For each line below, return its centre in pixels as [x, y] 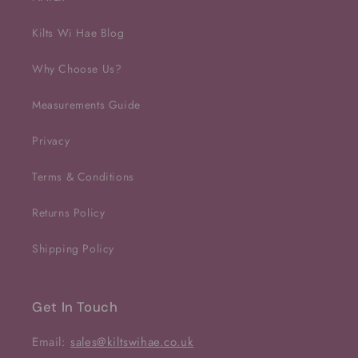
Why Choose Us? [77, 69]
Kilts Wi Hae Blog [78, 33]
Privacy [51, 141]
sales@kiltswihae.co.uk [132, 342]
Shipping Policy [73, 249]
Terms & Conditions [83, 177]
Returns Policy [69, 213]
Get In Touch [75, 307]
